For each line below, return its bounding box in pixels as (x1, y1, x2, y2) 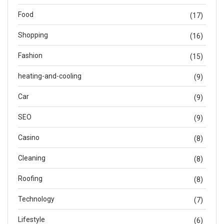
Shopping (18, 31, 48, 39)
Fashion (18, 51, 42, 59)
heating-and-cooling (18, 72, 81, 80)
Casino (18, 133, 39, 141)
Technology (18, 195, 54, 203)
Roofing (18, 174, 42, 182)
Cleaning (18, 154, 45, 162)
